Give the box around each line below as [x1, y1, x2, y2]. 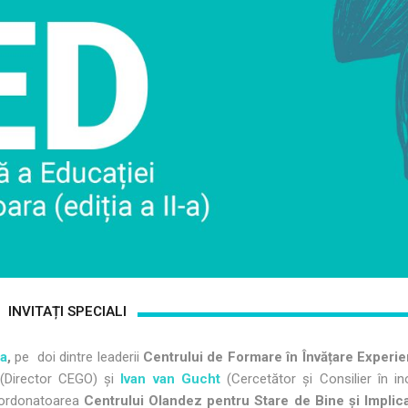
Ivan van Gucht [120, 371, 220, 388]
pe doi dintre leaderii [10, 349, 144, 366]
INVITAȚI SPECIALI [8, 303, 127, 321]
